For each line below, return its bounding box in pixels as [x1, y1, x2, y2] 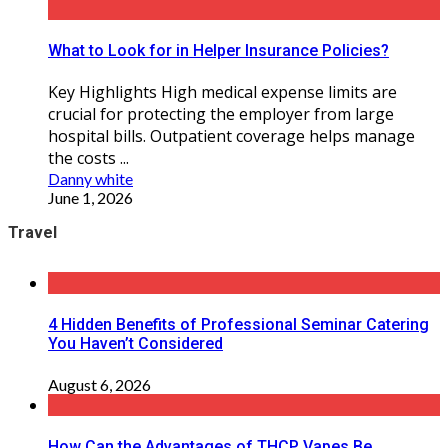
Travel [8, 223, 57, 243]
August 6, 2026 [48, 374, 151, 394]
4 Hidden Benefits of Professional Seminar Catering [48, 315, 429, 335]
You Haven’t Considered [48, 334, 223, 354]
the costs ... [48, 147, 129, 170]
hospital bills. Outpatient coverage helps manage [48, 125, 415, 148]
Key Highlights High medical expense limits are [48, 81, 397, 104]
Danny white [48, 169, 133, 189]
